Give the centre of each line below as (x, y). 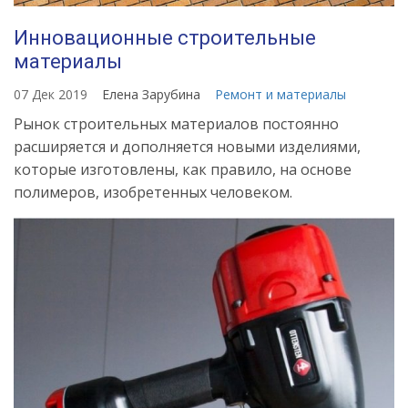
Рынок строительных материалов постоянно (176, 124)
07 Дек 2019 (51, 95)
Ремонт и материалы (280, 95)
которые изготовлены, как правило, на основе (183, 170)
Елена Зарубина (153, 95)
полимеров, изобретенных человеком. (153, 193)
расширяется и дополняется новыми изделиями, (187, 147)
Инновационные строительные (165, 38)
